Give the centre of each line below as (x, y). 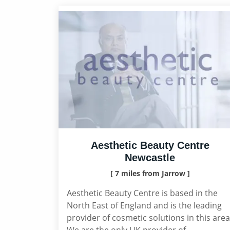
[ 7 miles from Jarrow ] (150, 173)
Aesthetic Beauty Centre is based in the (142, 193)
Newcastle (150, 158)
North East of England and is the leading (144, 205)
